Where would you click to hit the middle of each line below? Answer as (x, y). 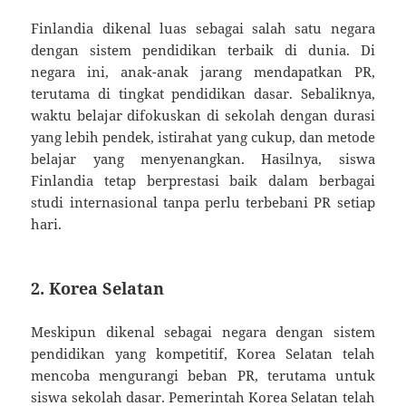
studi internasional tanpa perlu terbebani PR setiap (203, 202)
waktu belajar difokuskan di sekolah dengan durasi (203, 115)
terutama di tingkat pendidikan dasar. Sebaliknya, (203, 93)
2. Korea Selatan (98, 288)
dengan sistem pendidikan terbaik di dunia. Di (203, 49)
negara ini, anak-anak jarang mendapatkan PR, (203, 71)
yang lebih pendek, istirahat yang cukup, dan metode (203, 136)
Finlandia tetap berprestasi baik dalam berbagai (203, 180)
